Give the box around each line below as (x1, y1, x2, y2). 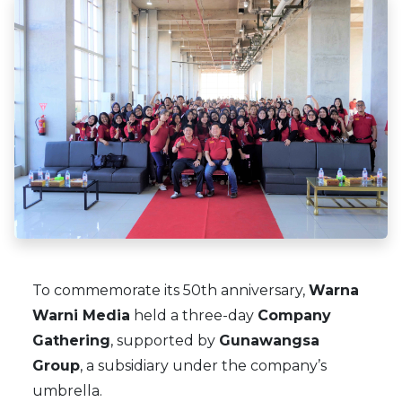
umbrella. (32, 382, 102, 400)
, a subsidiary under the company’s (80, 357, 327, 375)
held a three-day (130, 307, 258, 325)
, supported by (110, 332, 219, 350)
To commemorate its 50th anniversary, (32, 282, 309, 300)
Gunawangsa (219, 332, 319, 350)
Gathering (32, 332, 110, 350)
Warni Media (32, 307, 130, 325)
